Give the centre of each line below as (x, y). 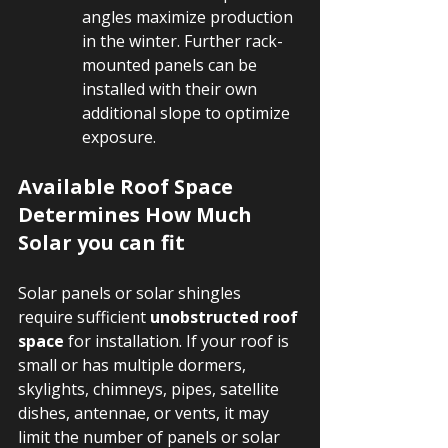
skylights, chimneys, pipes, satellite (150, 389)
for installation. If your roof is (178, 341)
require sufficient (84, 317)
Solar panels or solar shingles (131, 293)
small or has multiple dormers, (134, 365)
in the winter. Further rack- (182, 41)
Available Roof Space (128, 186)
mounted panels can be (171, 65)
